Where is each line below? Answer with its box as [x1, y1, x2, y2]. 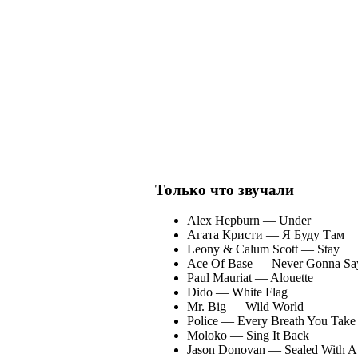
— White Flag [213, 285, 288, 300]
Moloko [187, 328, 227, 343]
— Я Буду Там [263, 228, 344, 242]
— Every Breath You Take [218, 314, 356, 328]
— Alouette [252, 271, 313, 285]
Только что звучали [155, 181, 294, 198]
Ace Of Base [187, 257, 253, 271]
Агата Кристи [187, 228, 263, 242]
